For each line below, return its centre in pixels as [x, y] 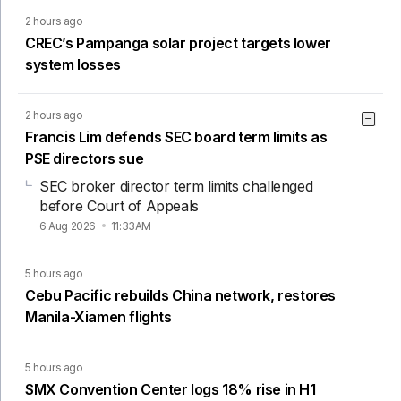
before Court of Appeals [119, 206]
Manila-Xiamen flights [98, 317]
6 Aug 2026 [69, 226]
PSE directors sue [85, 159]
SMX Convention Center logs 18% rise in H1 [171, 390]
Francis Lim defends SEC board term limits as [176, 137]
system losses [73, 65]
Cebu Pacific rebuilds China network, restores [181, 296]
